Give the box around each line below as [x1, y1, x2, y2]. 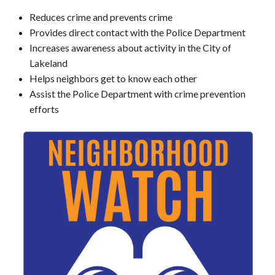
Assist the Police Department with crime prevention [29, 87, 246, 99]
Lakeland [29, 56, 68, 69]
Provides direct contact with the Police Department [29, 26, 246, 38]
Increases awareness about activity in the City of [29, 41, 231, 53]
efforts [29, 103, 59, 115]
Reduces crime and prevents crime [29, 10, 172, 23]
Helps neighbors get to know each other [29, 72, 197, 84]
